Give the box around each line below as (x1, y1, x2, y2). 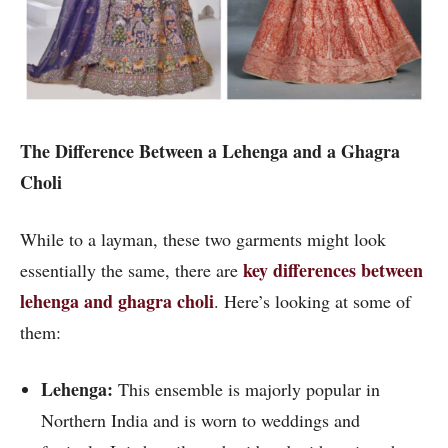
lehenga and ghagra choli (20, 288, 214, 315)
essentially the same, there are (20, 258, 243, 283)
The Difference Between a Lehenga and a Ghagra (20, 138, 400, 165)
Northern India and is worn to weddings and (41, 408, 360, 433)
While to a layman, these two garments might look (20, 227, 386, 252)
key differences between (243, 257, 423, 284)
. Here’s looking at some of (214, 289, 411, 314)
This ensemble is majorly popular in (118, 377, 380, 402)
